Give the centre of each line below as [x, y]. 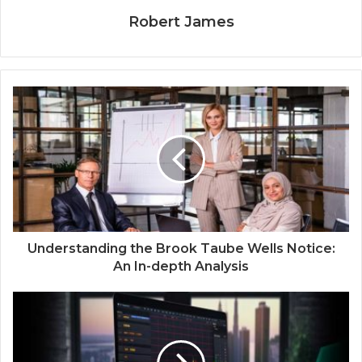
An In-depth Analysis [181, 266]
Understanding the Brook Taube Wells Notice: [181, 248]
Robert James [181, 21]
